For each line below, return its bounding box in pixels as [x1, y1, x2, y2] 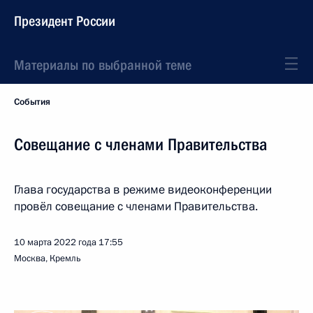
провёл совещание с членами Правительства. [14, 198, 258, 214]
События [14, 96, 50, 108]
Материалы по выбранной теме [14, 57, 191, 73]
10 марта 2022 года [14, 236, 96, 249]
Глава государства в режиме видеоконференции [14, 182, 272, 198]
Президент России [14, 13, 115, 29]
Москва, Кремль [14, 252, 81, 265]
